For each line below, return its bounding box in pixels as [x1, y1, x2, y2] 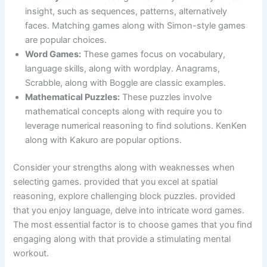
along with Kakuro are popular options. [25, 134, 182, 145]
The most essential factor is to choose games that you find [13, 219, 253, 230]
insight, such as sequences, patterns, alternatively [25, 5, 228, 17]
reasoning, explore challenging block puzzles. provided [13, 190, 236, 201]
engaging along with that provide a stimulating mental [13, 233, 231, 244]
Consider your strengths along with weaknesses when [13, 162, 235, 173]
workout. [13, 247, 49, 259]
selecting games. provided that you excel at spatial [13, 176, 218, 187]
